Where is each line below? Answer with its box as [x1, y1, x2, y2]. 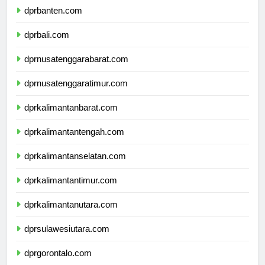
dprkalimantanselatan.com [24, 151, 126, 161]
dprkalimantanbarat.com [24, 102, 118, 113]
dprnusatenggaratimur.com [24, 78, 128, 89]
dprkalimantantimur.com [24, 175, 117, 186]
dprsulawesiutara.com [24, 224, 109, 234]
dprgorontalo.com [24, 248, 92, 258]
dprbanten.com [24, 5, 82, 16]
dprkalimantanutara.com [24, 199, 118, 210]
